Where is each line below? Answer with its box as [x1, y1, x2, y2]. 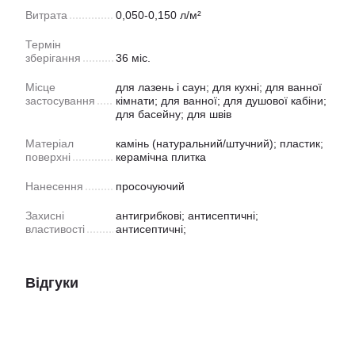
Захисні [25, 209, 64, 223]
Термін [25, 38, 61, 52]
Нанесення [25, 180, 83, 193]
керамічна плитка [116, 151, 206, 164]
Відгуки [25, 275, 78, 292]
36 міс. [116, 52, 151, 65]
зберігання [25, 52, 81, 65]
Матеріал [25, 137, 74, 151]
